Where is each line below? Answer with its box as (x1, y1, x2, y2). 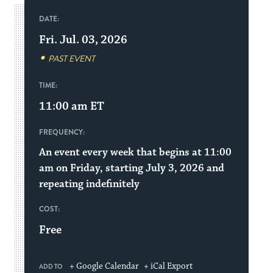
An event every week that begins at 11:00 (39, 146, 232, 160)
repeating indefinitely (39, 177, 140, 191)
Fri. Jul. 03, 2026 (39, 32, 128, 48)
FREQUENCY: (39, 127, 85, 138)
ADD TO (39, 262, 63, 272)
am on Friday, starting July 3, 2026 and (39, 161, 225, 175)
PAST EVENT (48, 53, 96, 65)
